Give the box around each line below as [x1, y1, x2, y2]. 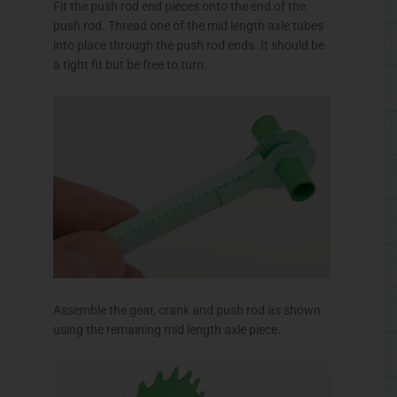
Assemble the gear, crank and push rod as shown [53, 302, 321, 317]
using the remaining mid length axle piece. [53, 322, 281, 337]
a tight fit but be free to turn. [53, 57, 207, 72]
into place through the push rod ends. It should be [53, 37, 324, 52]
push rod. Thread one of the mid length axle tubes [53, 18, 323, 33]
